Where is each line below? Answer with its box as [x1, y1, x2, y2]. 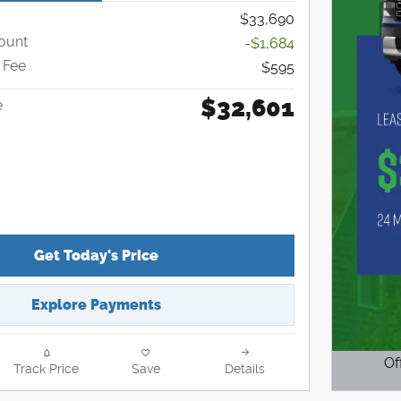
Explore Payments [30, 295, 161, 313]
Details [225, 361, 265, 376]
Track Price [13, 361, 79, 376]
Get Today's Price [33, 247, 158, 265]
